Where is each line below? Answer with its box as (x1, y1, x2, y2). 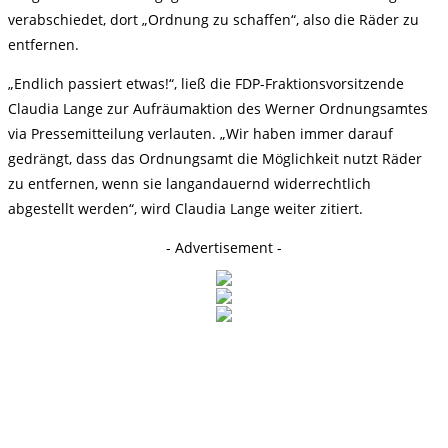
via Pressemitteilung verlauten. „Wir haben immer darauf (8, 124, 393, 143)
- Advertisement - (166, 238, 282, 257)
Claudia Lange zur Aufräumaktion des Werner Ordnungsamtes (8, 99, 428, 118)
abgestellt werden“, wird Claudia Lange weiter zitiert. (8, 199, 363, 218)
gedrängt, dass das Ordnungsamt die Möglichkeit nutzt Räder (8, 149, 422, 168)
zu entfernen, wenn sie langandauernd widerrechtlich (8, 174, 371, 193)
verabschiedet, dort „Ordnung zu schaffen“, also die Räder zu (8, 10, 419, 29)
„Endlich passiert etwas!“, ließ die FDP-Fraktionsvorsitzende (8, 74, 404, 93)
